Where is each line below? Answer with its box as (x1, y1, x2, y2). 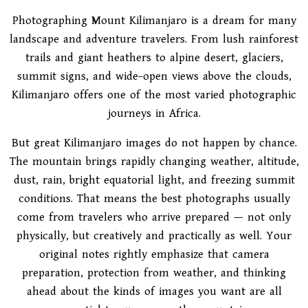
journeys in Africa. (107, 107, 201, 120)
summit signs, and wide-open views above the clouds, (16, 69, 291, 83)
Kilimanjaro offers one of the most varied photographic (12, 88, 296, 102)
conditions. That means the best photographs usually (18, 192, 290, 206)
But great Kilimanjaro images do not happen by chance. (11, 136, 297, 150)
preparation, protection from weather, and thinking (22, 266, 286, 280)
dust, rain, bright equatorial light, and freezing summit (13, 173, 295, 187)
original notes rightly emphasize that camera (38, 247, 269, 261)
